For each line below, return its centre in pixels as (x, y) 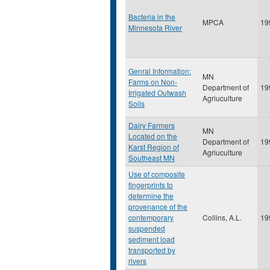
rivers (137, 261)
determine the (151, 196)
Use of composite (157, 174)
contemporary (151, 217)
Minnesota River (155, 27)
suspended (147, 228)
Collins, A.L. (222, 217)
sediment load (152, 239)
